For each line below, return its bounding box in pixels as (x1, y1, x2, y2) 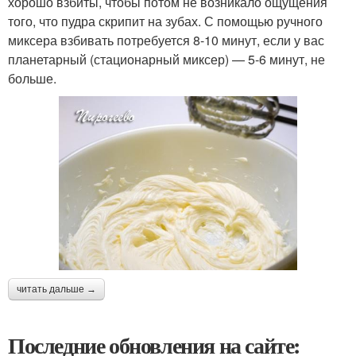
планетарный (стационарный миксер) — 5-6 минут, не (8, 50, 325, 69)
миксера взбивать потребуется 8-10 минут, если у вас (8, 31, 324, 50)
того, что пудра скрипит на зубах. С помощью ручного (8, 12, 323, 31)
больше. (8, 69, 56, 88)
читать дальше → (17, 284, 96, 296)
